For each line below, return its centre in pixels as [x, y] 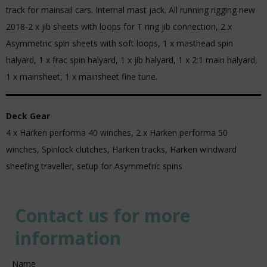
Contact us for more [103, 215]
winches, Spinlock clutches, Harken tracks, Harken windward [121, 149]
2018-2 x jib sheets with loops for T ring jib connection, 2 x [119, 27]
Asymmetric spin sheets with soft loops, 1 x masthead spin [119, 43]
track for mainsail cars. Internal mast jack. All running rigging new [131, 10]
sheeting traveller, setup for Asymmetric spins [94, 166]
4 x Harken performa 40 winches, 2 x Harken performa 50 [117, 133]
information [68, 238]
